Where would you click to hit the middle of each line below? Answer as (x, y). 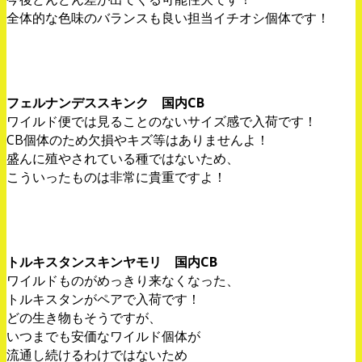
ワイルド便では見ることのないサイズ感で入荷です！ (162, 122)
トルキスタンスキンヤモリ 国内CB (112, 262)
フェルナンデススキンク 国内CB (105, 103)
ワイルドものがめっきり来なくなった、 (123, 281)
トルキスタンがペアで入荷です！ (103, 299)
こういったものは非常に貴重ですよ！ (116, 177)
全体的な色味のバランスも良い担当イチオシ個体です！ (168, 18)
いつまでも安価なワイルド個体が (103, 337)
